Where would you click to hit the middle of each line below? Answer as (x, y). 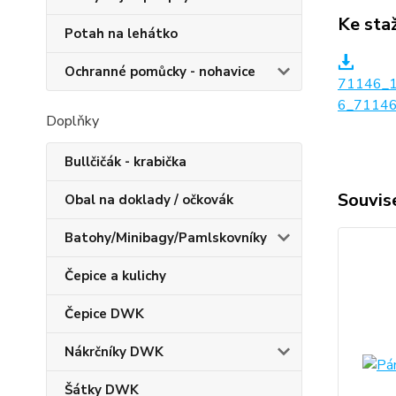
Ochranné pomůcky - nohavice (160, 72)
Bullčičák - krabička (126, 162)
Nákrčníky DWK (114, 352)
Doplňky (72, 121)
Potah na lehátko (121, 34)
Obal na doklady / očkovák (149, 200)
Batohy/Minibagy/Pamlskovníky (166, 238)
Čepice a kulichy (115, 276)
